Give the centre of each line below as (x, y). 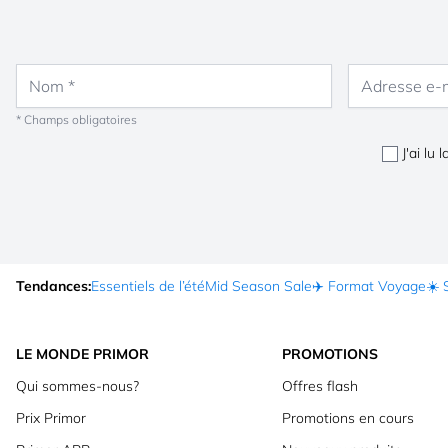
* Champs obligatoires (76, 119)
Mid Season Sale (258, 285)
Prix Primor (51, 417)
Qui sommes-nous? (77, 385)
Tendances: (53, 285)
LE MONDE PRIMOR (82, 353)
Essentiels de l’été (148, 285)
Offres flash (319, 385)
